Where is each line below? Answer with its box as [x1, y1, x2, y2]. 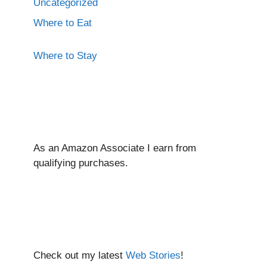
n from [167, 142, 196, 154]
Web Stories [126, 249, 181, 261]
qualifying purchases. [33, 157, 128, 169]
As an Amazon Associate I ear [33, 142, 167, 154]
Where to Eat [33, 17, 92, 29]
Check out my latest [33, 249, 126, 261]
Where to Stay [33, 49, 97, 61]
